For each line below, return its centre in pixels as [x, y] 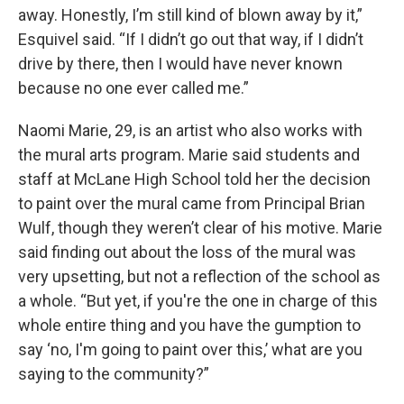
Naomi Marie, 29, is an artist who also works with [190, 130]
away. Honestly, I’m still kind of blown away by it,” [190, 15]
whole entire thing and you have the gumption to [189, 325]
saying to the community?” [114, 374]
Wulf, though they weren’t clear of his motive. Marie [200, 228]
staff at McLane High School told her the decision [194, 179]
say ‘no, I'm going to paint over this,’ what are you [190, 349]
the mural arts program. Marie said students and [189, 155]
